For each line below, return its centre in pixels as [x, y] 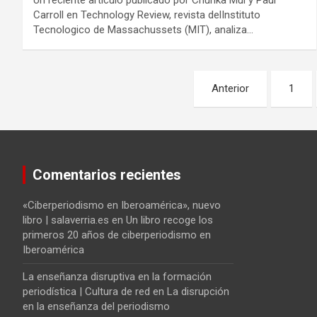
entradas [66, 142]
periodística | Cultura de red [86, 291]
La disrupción [198, 291]
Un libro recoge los [169, 220]
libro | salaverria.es [66, 220]
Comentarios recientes [107, 174]
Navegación [81, 84]
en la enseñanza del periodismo [96, 306]
